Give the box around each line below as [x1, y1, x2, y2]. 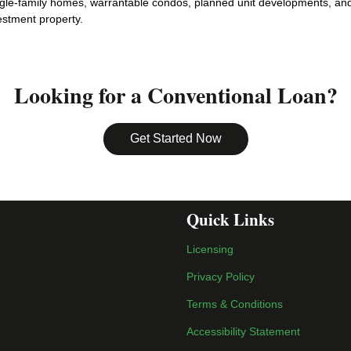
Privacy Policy [186, 270, 255, 283]
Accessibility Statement [186, 324, 300, 338]
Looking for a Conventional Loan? [13, 78, 338, 111]
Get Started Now [129, 132, 222, 146]
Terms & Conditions [186, 297, 283, 310]
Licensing [186, 242, 233, 255]
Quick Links [186, 208, 274, 232]
